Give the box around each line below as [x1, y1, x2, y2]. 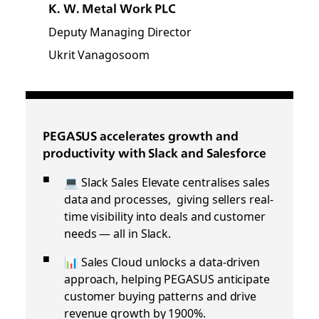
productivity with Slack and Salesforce [42, 145, 266, 160]
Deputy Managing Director [48, 22, 192, 40]
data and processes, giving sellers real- [63, 189, 273, 207]
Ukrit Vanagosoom [48, 45, 150, 63]
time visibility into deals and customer [63, 206, 266, 224]
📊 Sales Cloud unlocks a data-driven [63, 252, 261, 270]
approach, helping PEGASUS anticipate [63, 269, 270, 287]
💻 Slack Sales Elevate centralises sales [63, 172, 270, 190]
